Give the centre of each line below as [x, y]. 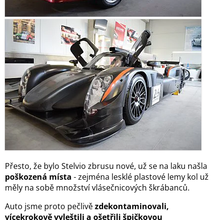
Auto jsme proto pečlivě [50, 206]
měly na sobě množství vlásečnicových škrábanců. [98, 188]
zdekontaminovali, [132, 206]
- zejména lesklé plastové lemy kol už [140, 177]
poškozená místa [38, 177]
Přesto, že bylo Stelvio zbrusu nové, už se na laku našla [106, 166]
